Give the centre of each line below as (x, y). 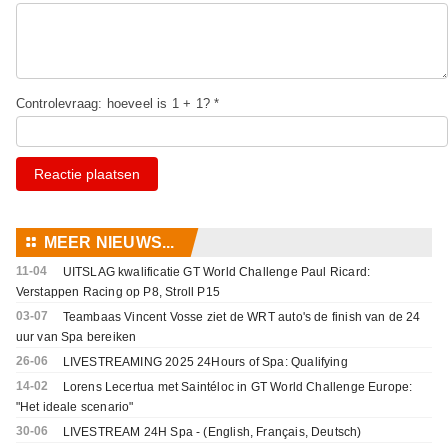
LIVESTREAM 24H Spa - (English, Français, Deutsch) (212, 432)
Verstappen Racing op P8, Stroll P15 (117, 292)
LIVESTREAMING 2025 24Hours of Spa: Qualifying (205, 362)
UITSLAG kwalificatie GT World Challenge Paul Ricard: (216, 272)
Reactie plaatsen (86, 174)
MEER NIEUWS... (109, 243)
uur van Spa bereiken (76, 337)
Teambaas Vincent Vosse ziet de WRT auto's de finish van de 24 (241, 317)
